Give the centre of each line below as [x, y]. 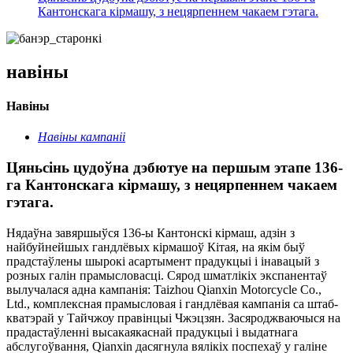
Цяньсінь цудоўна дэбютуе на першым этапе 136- [175, 168]
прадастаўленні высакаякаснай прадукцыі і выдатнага [152, 332]
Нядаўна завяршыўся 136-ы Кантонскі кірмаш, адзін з [150, 232]
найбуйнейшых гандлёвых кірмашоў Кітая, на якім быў [156, 247]
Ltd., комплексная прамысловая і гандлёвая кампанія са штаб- [172, 303]
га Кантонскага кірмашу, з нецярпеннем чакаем [172, 185]
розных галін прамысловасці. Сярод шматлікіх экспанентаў [167, 275]
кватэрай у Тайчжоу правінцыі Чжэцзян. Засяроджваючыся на [173, 318]
